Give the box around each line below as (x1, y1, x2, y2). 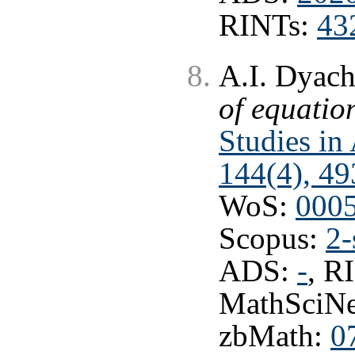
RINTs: (219, 9, 317, 43)
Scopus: (219, 221, 326, 255)
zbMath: (219, 319, 330, 353)
